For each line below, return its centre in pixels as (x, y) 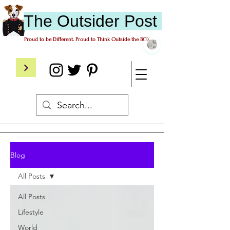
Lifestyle (31, 212)
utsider (97, 21)
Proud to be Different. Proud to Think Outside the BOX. (87, 40)
